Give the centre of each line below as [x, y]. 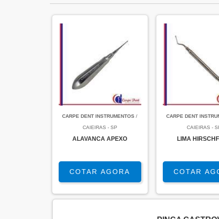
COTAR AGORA [100, 172]
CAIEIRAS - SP [100, 127]
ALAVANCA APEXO [100, 139]
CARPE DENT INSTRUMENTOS [99, 116]
